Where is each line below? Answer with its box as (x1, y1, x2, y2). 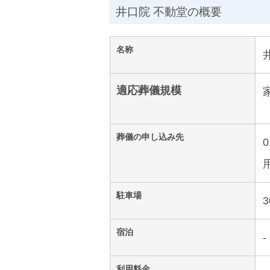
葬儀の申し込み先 (116, 131, 184, 142)
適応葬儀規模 (116, 84, 181, 96)
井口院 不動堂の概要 (116, 5, 222, 18)
